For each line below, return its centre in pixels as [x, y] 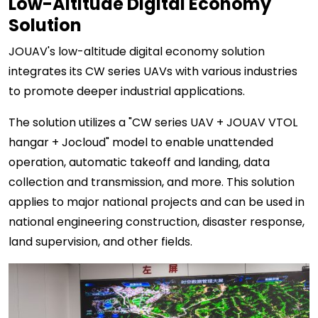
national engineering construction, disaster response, [157, 222]
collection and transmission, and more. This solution [152, 182]
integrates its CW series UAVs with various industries [153, 72]
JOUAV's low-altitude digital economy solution [137, 52]
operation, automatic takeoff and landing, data [139, 163]
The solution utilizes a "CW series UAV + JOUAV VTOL [153, 123]
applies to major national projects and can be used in [157, 202]
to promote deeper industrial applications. [127, 92]
